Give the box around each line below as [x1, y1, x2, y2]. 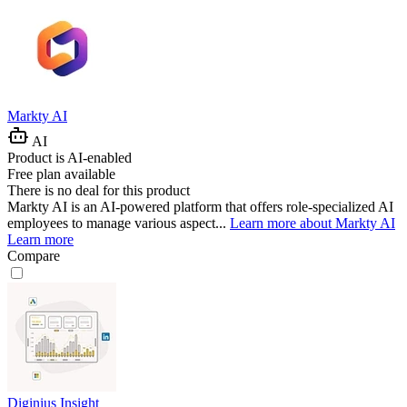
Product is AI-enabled [7, 149, 132, 165]
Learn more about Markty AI [230, 214, 395, 231]
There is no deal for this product [7, 182, 190, 198]
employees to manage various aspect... [7, 214, 230, 231]
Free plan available [7, 165, 115, 182]
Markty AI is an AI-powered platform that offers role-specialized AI [7, 198, 393, 214]
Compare [7, 247, 60, 263]
